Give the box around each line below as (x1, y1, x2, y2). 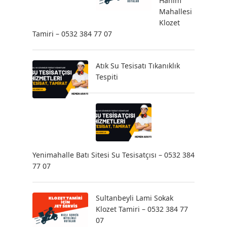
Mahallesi (159, 7, 192, 17)
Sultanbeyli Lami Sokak (96, 193, 173, 203)
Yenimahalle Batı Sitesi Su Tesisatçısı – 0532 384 (32, 150, 195, 160)
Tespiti (96, 72, 118, 82)
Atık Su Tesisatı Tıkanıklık (96, 61, 180, 71)
